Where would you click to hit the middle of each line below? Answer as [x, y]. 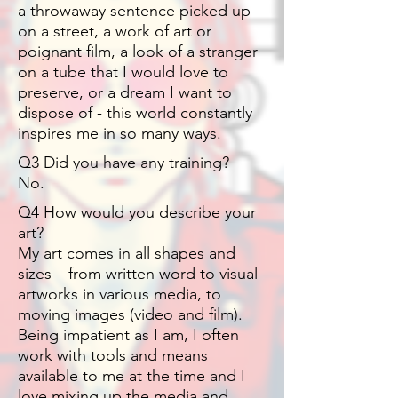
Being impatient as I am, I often [128, 335]
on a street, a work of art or [115, 32]
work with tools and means [113, 356]
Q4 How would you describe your [137, 213]
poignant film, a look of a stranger [138, 52]
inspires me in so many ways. [119, 134]
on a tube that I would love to [123, 72]
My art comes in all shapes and [127, 254]
